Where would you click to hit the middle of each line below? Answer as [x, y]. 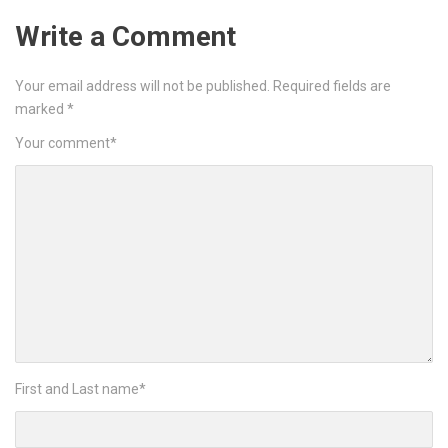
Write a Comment [125, 36]
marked [41, 108]
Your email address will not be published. [142, 85]
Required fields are [332, 85]
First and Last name [77, 389]
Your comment [62, 143]
